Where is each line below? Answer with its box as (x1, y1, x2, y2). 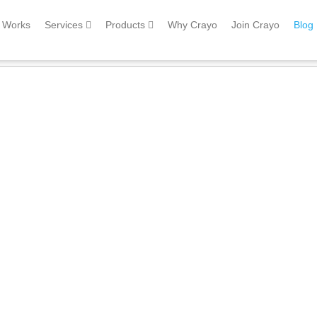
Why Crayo (168, 19, 217, 30)
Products (105, 19, 148, 30)
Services (45, 19, 86, 30)
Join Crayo (231, 19, 279, 30)
